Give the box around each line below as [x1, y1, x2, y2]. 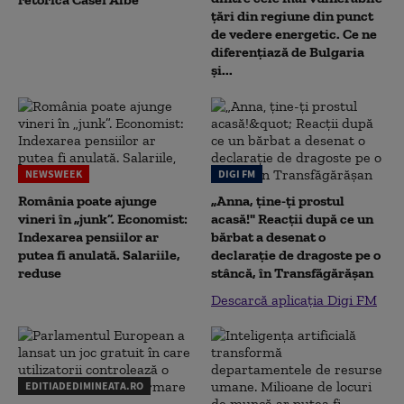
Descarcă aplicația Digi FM [211, 290, 377, 308]
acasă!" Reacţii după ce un [211, 209, 373, 227]
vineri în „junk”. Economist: [18, 209, 188, 227]
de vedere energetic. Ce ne [211, 24, 377, 42]
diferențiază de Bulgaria [211, 42, 364, 60]
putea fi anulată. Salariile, [18, 245, 180, 263]
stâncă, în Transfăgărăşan [211, 263, 373, 281]
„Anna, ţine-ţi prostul [211, 191, 344, 209]
